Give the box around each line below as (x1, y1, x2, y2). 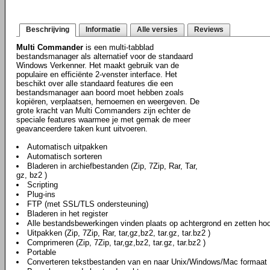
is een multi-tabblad (83, 43, 154, 52)
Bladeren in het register (27, 209, 108, 218)
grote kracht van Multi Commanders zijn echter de (16, 106, 190, 115)
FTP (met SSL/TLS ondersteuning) (27, 199, 148, 209)
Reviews (194, 25, 224, 34)
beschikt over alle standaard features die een (16, 79, 173, 88)
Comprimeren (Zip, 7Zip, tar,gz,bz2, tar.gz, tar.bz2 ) (27, 238, 206, 247)
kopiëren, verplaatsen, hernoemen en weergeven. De (16, 97, 199, 106)
